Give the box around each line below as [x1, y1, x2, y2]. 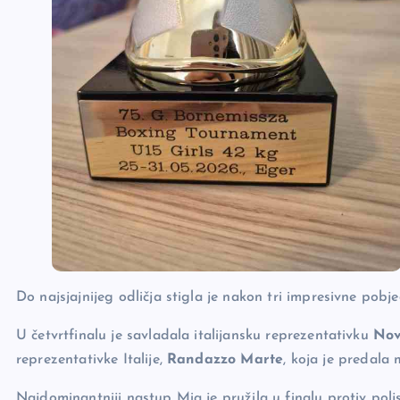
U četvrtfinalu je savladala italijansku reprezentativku [16, 328, 373, 343]
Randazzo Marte [167, 352, 284, 367]
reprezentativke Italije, [16, 352, 168, 367]
